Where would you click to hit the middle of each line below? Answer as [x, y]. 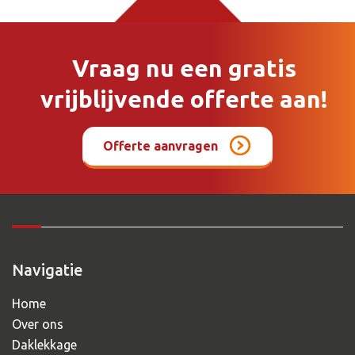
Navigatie [48, 269]
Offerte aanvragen [160, 145]
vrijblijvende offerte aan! [184, 99]
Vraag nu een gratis [184, 68]
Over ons [38, 324]
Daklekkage [44, 344]
